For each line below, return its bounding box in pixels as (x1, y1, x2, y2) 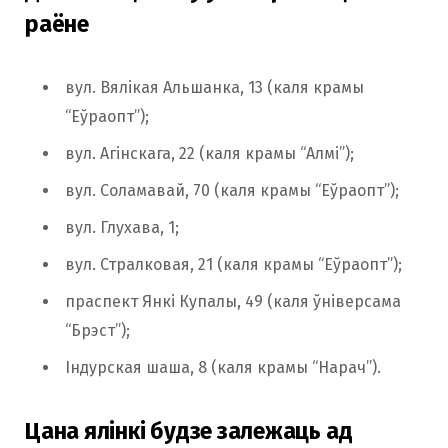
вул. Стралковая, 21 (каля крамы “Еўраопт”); (65, 255, 402, 275)
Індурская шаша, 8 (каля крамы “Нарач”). (65, 358, 381, 378)
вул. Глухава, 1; (65, 218, 179, 238)
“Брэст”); (65, 321, 130, 341)
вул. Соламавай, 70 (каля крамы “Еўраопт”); (65, 181, 399, 201)
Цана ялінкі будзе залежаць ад (25, 417, 353, 446)
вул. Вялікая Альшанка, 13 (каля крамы (65, 78, 364, 98)
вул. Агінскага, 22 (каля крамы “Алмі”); (65, 144, 354, 164)
